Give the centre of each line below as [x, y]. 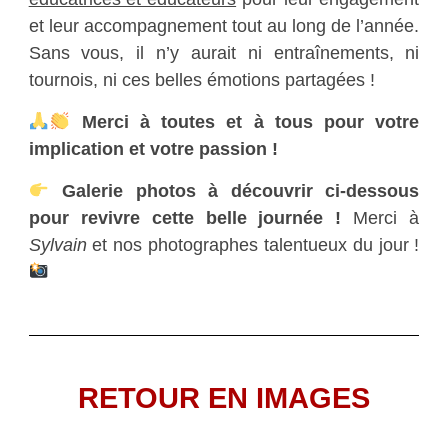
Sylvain [57, 245]
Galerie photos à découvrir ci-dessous [241, 191]
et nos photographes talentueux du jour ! [253, 245]
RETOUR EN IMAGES [223, 398]
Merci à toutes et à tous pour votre [245, 122]
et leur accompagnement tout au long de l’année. [224, 26]
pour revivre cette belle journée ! [191, 218]
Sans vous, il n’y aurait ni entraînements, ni [224, 53]
